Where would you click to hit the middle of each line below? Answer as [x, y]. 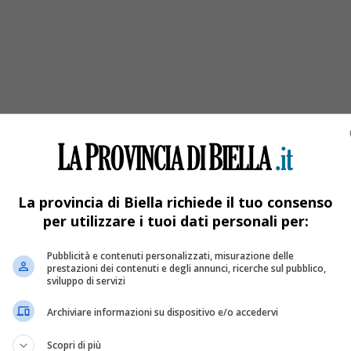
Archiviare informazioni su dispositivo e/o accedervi [163, 312]
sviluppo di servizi [86, 280]
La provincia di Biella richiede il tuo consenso [175, 202]
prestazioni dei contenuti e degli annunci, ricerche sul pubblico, [186, 268]
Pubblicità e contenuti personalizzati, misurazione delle [170, 255]
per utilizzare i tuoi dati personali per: [175, 221]
